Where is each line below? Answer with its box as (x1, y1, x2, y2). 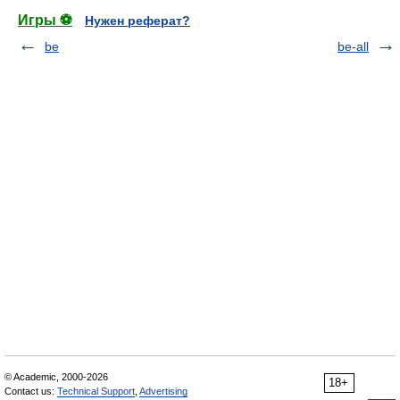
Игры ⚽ (18, 12, 72, 28)
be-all (337, 39, 369, 54)
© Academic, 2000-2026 (4, 371, 108, 382)
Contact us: (4, 386, 57, 396)
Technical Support (57, 386, 135, 396)
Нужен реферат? (85, 13, 190, 28)
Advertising (139, 386, 187, 396)
